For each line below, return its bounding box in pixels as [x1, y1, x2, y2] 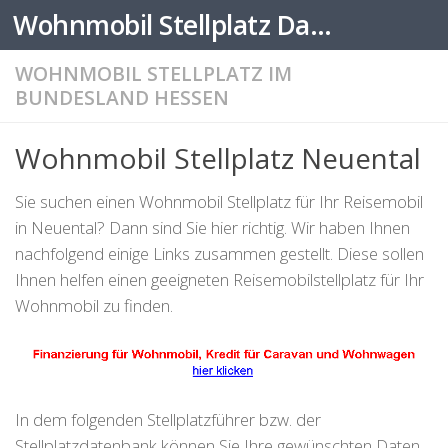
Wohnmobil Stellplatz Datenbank [309, 7, 332, 43]
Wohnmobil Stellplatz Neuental [15, 139, 421, 177]
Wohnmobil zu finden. [15, 294, 173, 317]
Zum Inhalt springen [27, 19, 246, 49]
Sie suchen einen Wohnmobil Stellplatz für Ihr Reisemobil [15, 190, 423, 213]
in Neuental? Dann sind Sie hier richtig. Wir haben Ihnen [15, 216, 410, 239]
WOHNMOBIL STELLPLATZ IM [15, 60, 292, 87]
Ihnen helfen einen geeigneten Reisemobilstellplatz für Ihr [15, 268, 424, 291]
